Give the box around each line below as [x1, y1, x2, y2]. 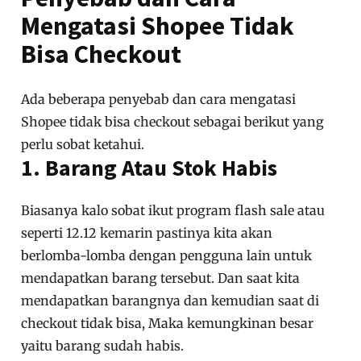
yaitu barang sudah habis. [21, 338, 185, 355]
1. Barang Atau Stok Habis [21, 153, 278, 183]
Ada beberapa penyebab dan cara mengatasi [21, 91, 297, 108]
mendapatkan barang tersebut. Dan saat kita [21, 270, 301, 287]
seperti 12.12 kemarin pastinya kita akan [21, 225, 273, 242]
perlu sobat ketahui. [21, 136, 145, 153]
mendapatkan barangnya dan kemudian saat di [21, 293, 320, 309]
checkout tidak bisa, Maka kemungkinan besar [21, 315, 314, 332]
